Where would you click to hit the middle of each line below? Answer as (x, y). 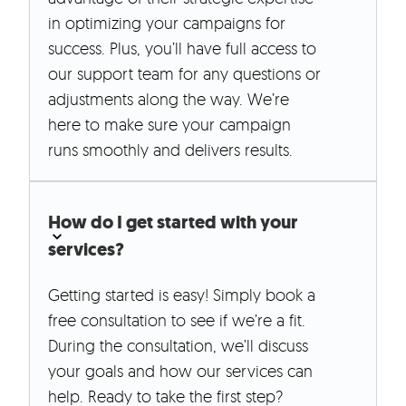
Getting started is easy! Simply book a (182, 295)
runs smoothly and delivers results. (170, 150)
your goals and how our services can (180, 371)
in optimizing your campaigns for (167, 23)
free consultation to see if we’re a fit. (177, 320)
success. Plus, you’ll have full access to (182, 48)
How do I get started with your (173, 223)
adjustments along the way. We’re (169, 99)
